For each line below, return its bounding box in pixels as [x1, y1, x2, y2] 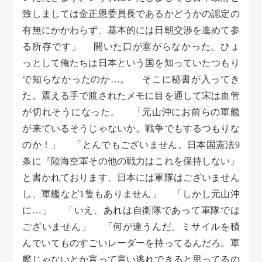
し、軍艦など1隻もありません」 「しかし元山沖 [22, 189, 240, 199]
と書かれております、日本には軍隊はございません [22, 173, 240, 183]
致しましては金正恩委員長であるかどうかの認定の [22, 9, 240, 19]
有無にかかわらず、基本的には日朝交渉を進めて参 [22, 25, 240, 36]
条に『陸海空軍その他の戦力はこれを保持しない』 [22, 156, 240, 167]
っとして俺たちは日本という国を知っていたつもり [22, 58, 240, 68]
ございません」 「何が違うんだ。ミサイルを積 [22, 222, 240, 232]
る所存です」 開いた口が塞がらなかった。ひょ [22, 42, 240, 52]
